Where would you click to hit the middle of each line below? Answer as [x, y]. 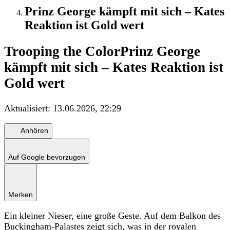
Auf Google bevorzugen [47, 157]
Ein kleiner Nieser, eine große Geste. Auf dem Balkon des [112, 215]
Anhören [34, 131]
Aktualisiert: [28, 108]
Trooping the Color [62, 52]
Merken [21, 194]
